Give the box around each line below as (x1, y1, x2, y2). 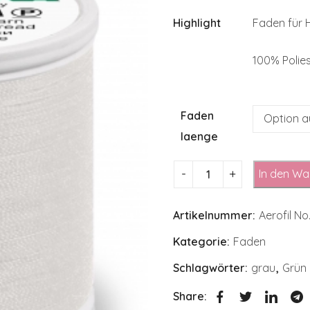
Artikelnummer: (173, 208, 258, 222)
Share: (173, 289, 207, 303)
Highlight (173, 15, 221, 30)
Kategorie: (173, 234, 232, 248)
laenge (180, 129, 218, 143)
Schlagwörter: (173, 260, 250, 275)
